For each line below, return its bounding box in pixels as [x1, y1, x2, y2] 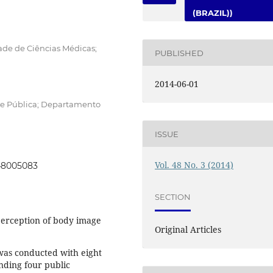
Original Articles [155, 224, 222, 236]
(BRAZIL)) [193, 8, 233, 18]
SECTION [155, 191, 191, 202]
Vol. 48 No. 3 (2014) [155, 159, 234, 171]
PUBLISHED [155, 48, 204, 58]
